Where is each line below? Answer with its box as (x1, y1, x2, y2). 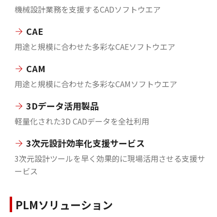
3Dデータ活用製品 (26, 99, 99, 112)
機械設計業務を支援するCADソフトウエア (15, 3, 161, 15)
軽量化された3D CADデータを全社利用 (15, 115, 149, 127)
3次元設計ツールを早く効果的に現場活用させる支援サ (15, 152, 205, 164)
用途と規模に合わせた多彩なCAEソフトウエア (15, 40, 175, 52)
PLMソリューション (15, 196, 113, 212)
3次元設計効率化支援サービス (26, 136, 145, 149)
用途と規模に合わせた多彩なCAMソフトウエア (15, 77, 177, 90)
